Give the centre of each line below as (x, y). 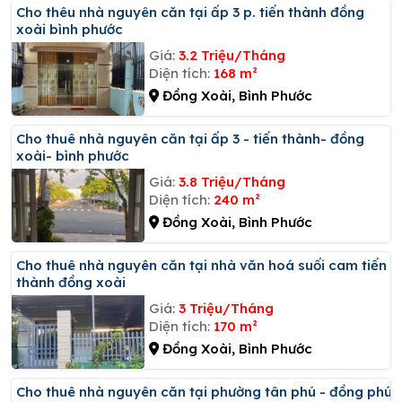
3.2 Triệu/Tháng (232, 55)
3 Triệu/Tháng (226, 308)
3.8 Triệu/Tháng (232, 181)
